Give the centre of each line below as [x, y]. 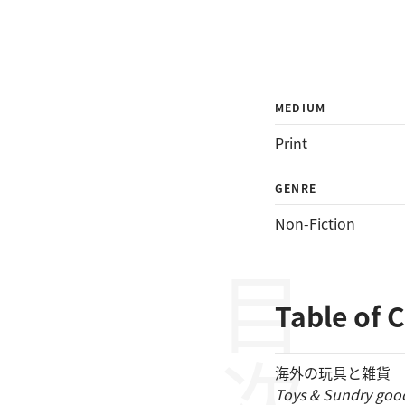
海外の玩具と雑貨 [333, 372]
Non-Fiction [315, 223]
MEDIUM [301, 107]
